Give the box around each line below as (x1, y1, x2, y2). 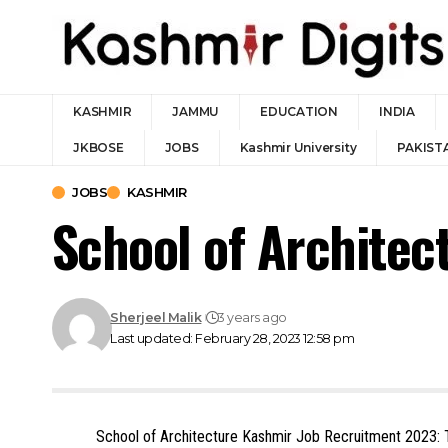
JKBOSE (73, 140, 124, 155)
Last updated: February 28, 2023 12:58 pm (110, 331, 355, 346)
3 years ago (218, 310, 287, 325)
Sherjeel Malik (110, 310, 202, 325)
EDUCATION (260, 104, 338, 119)
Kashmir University (239, 140, 357, 155)
